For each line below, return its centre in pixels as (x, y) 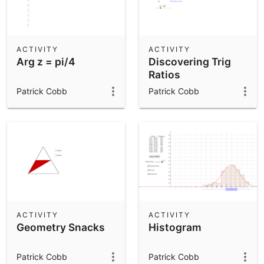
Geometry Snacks (61, 227)
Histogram (175, 227)
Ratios (164, 74)
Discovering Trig (190, 61)
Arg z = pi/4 (46, 61)
